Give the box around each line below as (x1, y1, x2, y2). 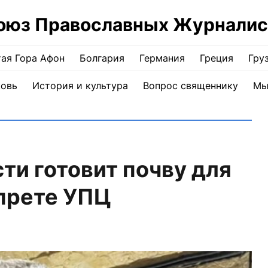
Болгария (80, 52, 124, 64)
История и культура (32, 80, 128, 92)
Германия (139, 52, 185, 64)
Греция (200, 52, 233, 64)
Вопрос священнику (142, 80, 238, 92)
